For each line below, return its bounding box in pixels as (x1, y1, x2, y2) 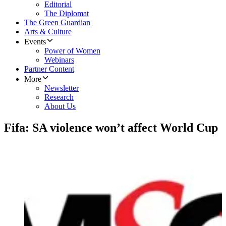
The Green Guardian (24, 18, 90, 27)
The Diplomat (44, 9, 89, 18)
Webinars (44, 55, 74, 65)
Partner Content (24, 65, 74, 74)
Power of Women (44, 46, 100, 55)
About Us (44, 102, 76, 111)
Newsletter (44, 84, 79, 93)
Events (24, 37, 46, 46)
